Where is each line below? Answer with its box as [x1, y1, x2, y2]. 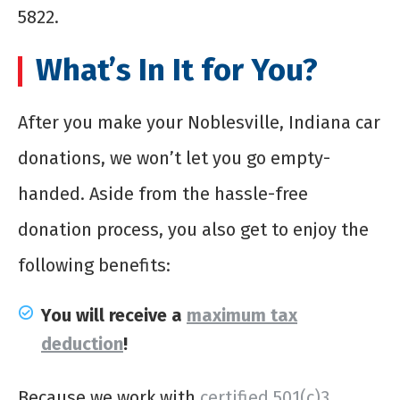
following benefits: [18, 254, 171, 276]
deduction [41, 332, 123, 354]
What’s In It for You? [36, 50, 318, 88]
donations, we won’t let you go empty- [18, 146, 330, 169]
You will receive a [41, 304, 187, 326]
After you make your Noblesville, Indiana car [18, 111, 380, 133]
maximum [187, 304, 266, 326]
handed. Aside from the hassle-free [18, 182, 308, 204]
